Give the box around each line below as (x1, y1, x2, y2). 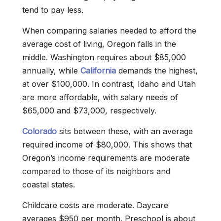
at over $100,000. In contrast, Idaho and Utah (22, 79, 196, 89)
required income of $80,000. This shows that (22, 140, 192, 149)
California (80, 66, 116, 75)
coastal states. (22, 180, 75, 189)
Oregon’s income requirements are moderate (22, 153, 190, 163)
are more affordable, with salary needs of (22, 92, 178, 102)
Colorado (22, 126, 57, 136)
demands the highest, (116, 66, 198, 75)
